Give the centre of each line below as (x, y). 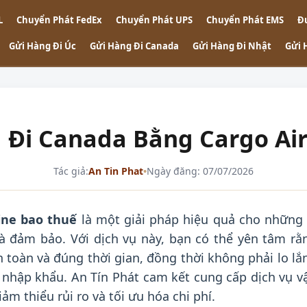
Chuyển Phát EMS (245, 20)
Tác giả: (71, 171)
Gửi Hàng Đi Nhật (232, 46)
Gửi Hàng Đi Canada (134, 46)
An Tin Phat (116, 171)
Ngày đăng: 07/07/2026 (200, 171)
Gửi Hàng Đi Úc (42, 46)
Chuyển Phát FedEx (59, 20)
